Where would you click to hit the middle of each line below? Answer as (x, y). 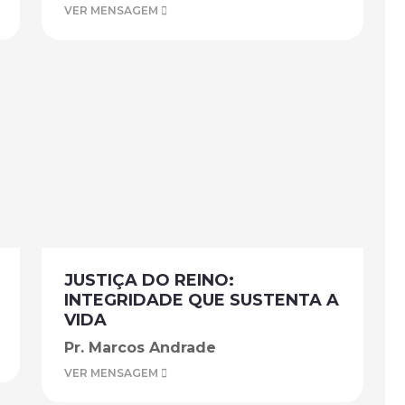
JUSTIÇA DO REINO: (149, 280)
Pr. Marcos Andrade (140, 348)
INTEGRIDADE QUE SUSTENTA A (202, 300)
